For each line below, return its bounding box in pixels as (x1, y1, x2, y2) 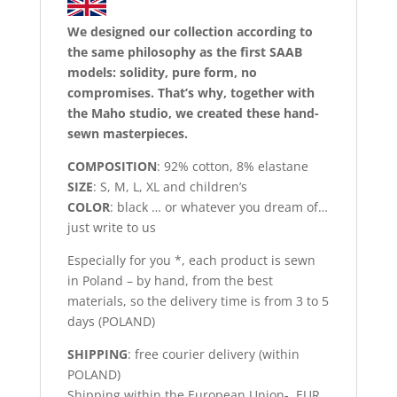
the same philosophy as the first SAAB (66, 43, 302, 60)
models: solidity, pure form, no (66, 63, 257, 81)
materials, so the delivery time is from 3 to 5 (66, 292, 329, 309)
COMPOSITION (66, 157, 157, 175)
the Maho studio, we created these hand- (66, 104, 319, 121)
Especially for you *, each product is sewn (66, 251, 315, 269)
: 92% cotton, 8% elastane (156, 157, 308, 175)
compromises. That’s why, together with (66, 83, 315, 101)
